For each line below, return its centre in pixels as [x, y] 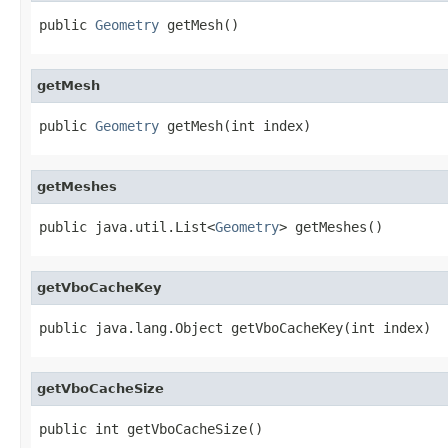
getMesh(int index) [235, 125]
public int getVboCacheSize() [151, 428]
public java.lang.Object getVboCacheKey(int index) [235, 327]
